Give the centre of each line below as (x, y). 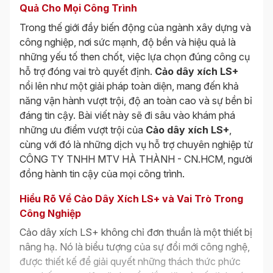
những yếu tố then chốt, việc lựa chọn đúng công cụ (135, 57)
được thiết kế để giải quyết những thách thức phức (130, 262)
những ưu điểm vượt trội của (83, 130)
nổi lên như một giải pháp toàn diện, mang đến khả (129, 86)
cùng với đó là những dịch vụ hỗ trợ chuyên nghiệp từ (136, 145)
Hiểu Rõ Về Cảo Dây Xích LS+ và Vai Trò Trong (131, 199)
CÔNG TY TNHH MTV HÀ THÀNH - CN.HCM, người (136, 159)
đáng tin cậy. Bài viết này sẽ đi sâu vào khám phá (127, 115)
